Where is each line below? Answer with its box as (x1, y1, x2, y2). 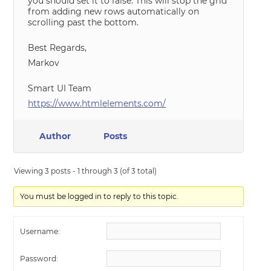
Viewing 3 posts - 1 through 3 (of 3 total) (14, 166, 157, 175)
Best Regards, (28, 42, 87, 53)
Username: (20, 226, 60, 236)
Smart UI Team (28, 83, 92, 94)
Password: (20, 254, 59, 263)
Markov (28, 57, 60, 68)
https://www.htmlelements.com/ (28, 98, 166, 109)
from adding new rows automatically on (28, 6, 200, 17)
